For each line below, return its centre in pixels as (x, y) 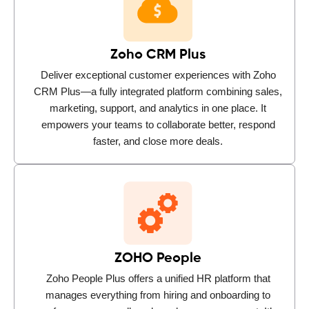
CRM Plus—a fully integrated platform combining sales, (158, 91)
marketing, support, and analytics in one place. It (158, 108)
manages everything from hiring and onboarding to (158, 295)
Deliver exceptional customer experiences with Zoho (158, 74)
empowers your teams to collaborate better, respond (158, 124)
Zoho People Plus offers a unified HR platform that (158, 278)
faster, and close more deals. (158, 141)
